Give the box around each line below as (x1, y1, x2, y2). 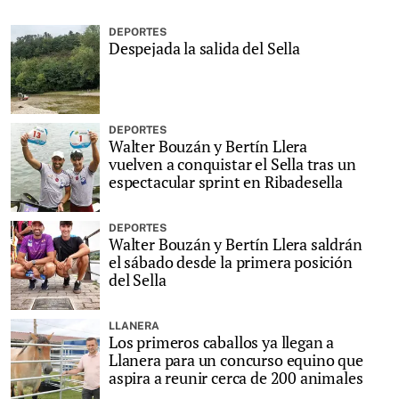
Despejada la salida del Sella (109, 37, 300, 59)
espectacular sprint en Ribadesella (109, 171, 343, 192)
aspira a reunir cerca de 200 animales (109, 367, 363, 388)
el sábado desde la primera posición (109, 251, 353, 273)
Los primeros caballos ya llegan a (109, 331, 335, 353)
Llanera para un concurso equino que (109, 349, 363, 370)
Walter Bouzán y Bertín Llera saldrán (109, 233, 362, 255)
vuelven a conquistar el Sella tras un (109, 153, 356, 175)
